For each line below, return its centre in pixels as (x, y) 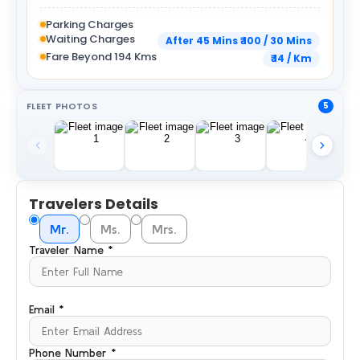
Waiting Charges (90, 39)
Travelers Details (94, 204)
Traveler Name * (71, 250)
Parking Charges (90, 25)
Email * (46, 309)
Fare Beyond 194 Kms (101, 57)
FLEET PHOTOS (62, 106)
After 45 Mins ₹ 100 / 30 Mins (239, 41)
